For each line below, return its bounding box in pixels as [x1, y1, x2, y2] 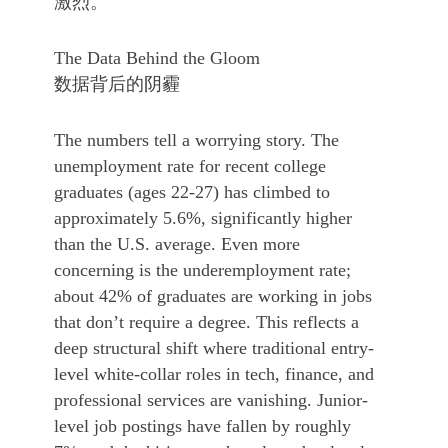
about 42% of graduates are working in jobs [54, 286, 372, 306]
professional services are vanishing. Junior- [54, 390, 368, 410]
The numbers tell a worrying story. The [54, 130, 339, 150]
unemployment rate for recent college [54, 156, 326, 176]
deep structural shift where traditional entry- [54, 338, 374, 358]
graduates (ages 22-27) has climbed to [54, 182, 330, 202]
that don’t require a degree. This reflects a [54, 312, 359, 332]
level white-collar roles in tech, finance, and [54, 364, 374, 384]
